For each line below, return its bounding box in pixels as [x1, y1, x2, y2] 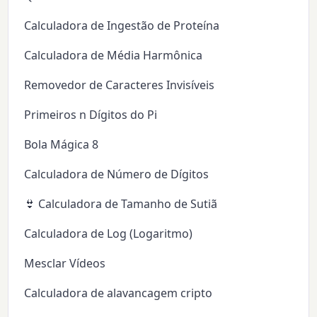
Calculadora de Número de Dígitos [24, 166, 209, 183]
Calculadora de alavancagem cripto [24, 285, 213, 301]
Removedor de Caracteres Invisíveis [24, 77, 215, 93]
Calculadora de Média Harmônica [24, 47, 203, 64]
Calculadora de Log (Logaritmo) [24, 226, 193, 242]
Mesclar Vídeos [24, 255, 106, 272]
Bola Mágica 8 [24, 137, 99, 153]
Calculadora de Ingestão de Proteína [24, 18, 220, 34]
